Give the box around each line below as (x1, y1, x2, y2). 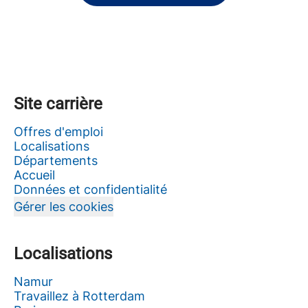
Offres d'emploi (14, 124, 103, 139)
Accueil (14, 168, 55, 182)
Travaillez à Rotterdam (14, 289, 145, 303)
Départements (14, 153, 98, 168)
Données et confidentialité (14, 182, 167, 197)
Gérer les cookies (14, 199, 113, 214)
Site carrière (14, 94, 102, 113)
